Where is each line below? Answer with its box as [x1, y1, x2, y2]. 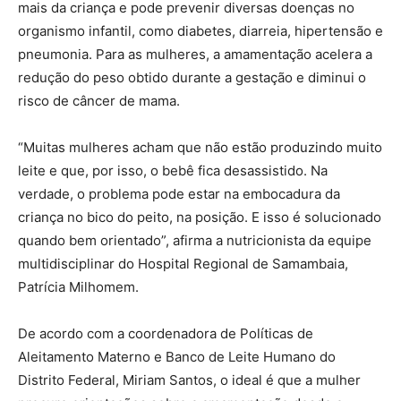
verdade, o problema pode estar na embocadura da [18, 185, 340, 202]
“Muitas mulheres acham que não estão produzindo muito [18, 139, 382, 156]
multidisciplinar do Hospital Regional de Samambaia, [18, 255, 348, 272]
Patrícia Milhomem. [18, 278, 139, 295]
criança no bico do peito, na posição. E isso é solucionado [18, 209, 381, 226]
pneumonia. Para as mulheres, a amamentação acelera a [18, 46, 372, 63]
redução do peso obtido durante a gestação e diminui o [18, 69, 366, 86]
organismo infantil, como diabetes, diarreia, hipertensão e [18, 22, 383, 39]
